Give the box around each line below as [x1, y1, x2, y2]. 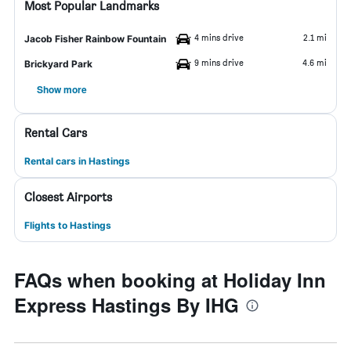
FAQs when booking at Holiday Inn [14, 266, 326, 293]
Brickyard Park [24, 58, 92, 70]
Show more [37, 82, 87, 96]
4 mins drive [194, 31, 244, 43]
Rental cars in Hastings [24, 155, 130, 167]
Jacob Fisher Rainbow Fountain [24, 33, 166, 45]
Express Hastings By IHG [14, 291, 239, 318]
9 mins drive [194, 56, 244, 68]
